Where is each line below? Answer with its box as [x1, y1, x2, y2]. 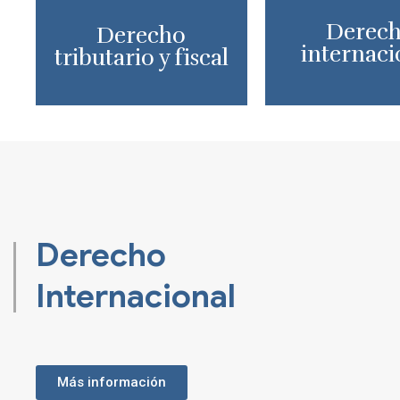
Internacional [36, 276, 236, 317]
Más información [57, 374, 166, 391]
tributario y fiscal [54, 44, 229, 72]
